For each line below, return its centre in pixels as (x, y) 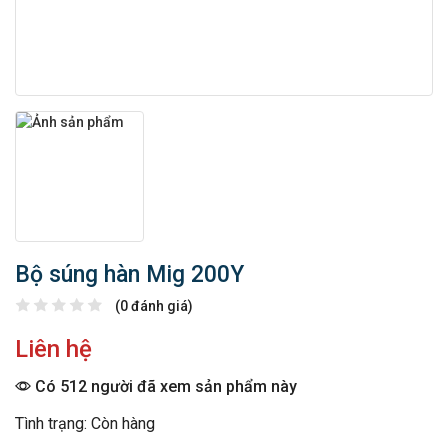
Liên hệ (53, 349)
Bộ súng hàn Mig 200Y (129, 275)
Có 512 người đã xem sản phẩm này (164, 387)
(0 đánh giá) (154, 306)
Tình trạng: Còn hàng (85, 424)
